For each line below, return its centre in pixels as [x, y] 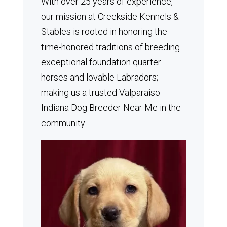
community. [63, 123]
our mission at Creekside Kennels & [110, 16]
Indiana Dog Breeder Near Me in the [111, 108]
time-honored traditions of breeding [110, 47]
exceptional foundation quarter [101, 62]
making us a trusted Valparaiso [100, 92]
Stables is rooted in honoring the [104, 32]
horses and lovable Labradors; [99, 77]
